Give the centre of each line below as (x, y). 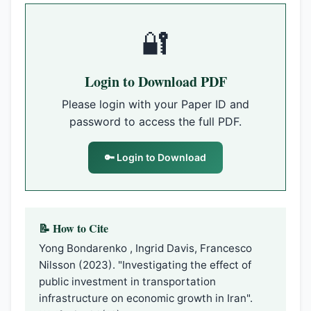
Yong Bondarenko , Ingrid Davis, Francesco (145, 248)
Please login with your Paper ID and (155, 104)
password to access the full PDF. (155, 121)
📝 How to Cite (74, 228)
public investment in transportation (127, 281)
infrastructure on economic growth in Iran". (146, 298)
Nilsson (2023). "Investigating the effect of (145, 265)
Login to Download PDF (155, 82)
